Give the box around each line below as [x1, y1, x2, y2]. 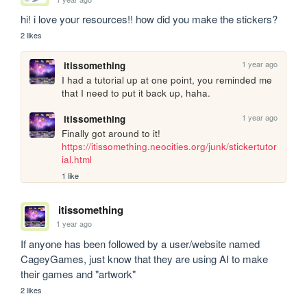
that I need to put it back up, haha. [62, 86, 211, 100]
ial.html [62, 153, 93, 167]
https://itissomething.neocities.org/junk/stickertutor [62, 140, 278, 153]
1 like [62, 169, 79, 181]
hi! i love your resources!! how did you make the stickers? [21, 12, 278, 27]
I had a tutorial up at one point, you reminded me [62, 73, 273, 87]
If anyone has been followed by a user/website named [21, 236, 260, 251]
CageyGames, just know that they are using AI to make [21, 251, 269, 266]
